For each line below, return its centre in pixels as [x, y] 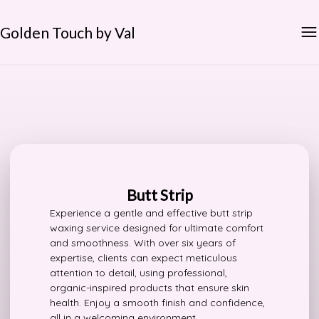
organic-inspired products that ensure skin [150, 288]
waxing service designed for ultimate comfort [157, 228]
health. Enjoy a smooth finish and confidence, [157, 303]
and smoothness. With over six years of [143, 243]
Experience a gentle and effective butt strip [151, 213]
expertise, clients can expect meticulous [143, 258]
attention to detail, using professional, [138, 273]
